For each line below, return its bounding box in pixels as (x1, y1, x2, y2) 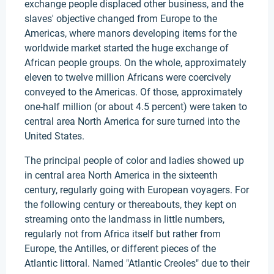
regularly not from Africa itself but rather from (24, 228, 221, 240)
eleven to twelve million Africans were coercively (24, 72, 231, 83)
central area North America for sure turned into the (24, 116, 240, 127)
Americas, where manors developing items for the (24, 28, 237, 39)
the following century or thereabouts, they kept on (24, 199, 237, 210)
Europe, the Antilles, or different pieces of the (24, 243, 216, 254)
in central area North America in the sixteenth (24, 169, 218, 181)
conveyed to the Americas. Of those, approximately (24, 86, 243, 98)
